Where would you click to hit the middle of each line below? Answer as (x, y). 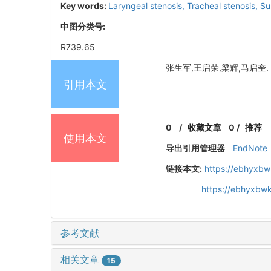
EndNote (250, 148)
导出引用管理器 (196, 148)
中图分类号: (84, 27)
